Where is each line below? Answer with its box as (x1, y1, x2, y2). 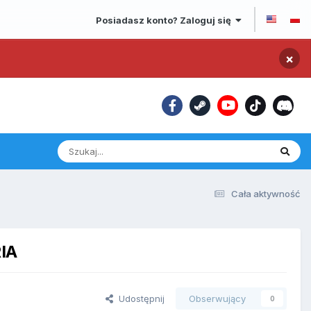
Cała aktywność (231, 188, 301, 200)
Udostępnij (113, 293, 165, 305)
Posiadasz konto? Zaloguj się (96, 14, 235, 26)
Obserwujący (189, 293, 246, 305)
